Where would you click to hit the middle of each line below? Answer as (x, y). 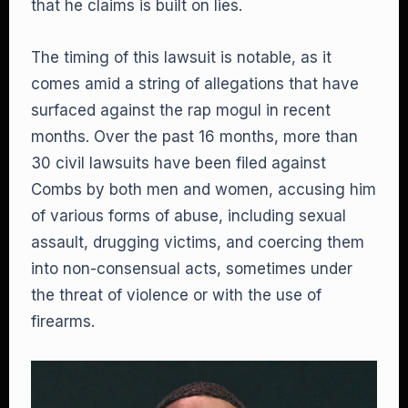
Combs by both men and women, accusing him (204, 189)
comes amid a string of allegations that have (195, 84)
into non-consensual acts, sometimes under (192, 269)
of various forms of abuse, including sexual (189, 216)
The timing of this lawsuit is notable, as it (181, 57)
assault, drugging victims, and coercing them (198, 242)
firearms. (63, 321)
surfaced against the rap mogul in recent (181, 110)
